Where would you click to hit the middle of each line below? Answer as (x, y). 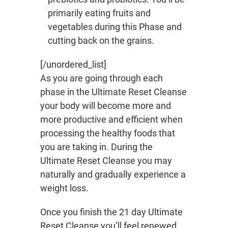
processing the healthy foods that (108, 133)
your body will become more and (106, 106)
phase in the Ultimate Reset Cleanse (113, 92)
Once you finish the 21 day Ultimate (111, 212)
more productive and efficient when (111, 120)
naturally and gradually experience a (113, 175)
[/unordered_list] (73, 65)
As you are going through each (102, 78)
